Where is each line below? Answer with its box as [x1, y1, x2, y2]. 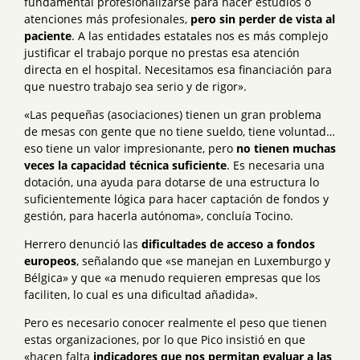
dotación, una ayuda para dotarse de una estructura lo [24, 174, 319, 190]
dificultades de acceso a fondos [138, 235, 315, 252]
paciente [24, 27, 72, 43]
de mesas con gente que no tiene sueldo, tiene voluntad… [24, 123, 335, 139]
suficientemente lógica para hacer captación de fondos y [24, 190, 329, 207]
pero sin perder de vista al [190, 10, 335, 27]
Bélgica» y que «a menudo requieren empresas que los [24, 269, 321, 285]
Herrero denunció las [24, 235, 138, 252]
